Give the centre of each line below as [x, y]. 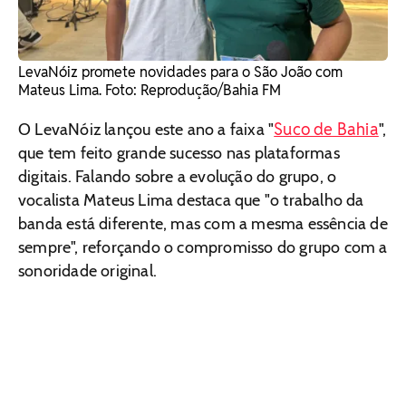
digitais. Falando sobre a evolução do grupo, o [178, 176]
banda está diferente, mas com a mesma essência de [203, 223]
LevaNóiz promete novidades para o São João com [180, 72]
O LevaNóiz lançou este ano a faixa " [146, 129]
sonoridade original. [87, 271]
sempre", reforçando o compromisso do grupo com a [203, 247]
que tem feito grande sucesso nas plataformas [179, 153]
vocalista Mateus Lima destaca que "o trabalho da [191, 200]
